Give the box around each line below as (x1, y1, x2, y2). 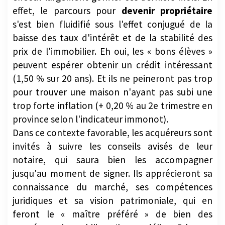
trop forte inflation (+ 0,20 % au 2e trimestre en (13, 99, 212, 111)
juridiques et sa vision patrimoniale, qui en (13, 194, 212, 206)
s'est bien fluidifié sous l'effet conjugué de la (13, 18, 212, 30)
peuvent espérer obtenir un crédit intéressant (13, 58, 212, 71)
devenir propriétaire (121, 4, 213, 17)
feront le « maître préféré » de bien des (13, 207, 212, 220)
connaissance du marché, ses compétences (13, 180, 212, 193)
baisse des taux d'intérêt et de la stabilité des (13, 31, 212, 44)
